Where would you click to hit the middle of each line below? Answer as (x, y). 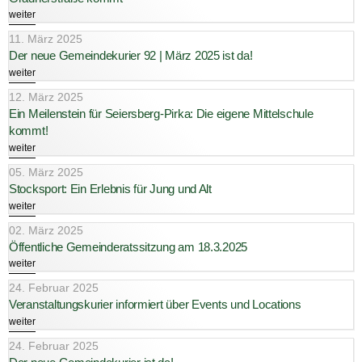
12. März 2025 (46, 97)
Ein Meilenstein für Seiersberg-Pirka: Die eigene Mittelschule (161, 114)
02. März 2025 (46, 230)
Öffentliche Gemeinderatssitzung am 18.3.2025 (128, 246)
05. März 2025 (46, 172)
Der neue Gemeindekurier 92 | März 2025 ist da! (131, 56)
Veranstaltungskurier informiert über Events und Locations (155, 305)
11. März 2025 (46, 39)
